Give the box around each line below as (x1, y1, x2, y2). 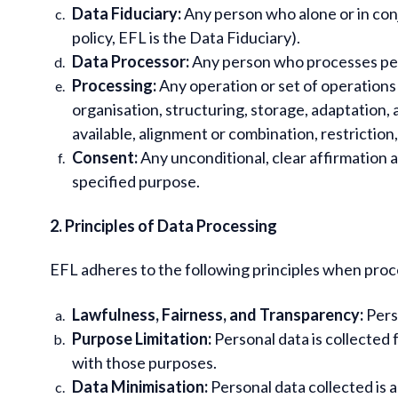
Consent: (72, 147, 138, 167)
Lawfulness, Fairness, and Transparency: (72, 304, 363, 324)
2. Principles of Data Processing (50, 215, 277, 235)
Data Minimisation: (72, 376, 208, 396)
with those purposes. (72, 352, 217, 372)
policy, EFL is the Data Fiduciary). (72, 27, 300, 47)
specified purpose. (72, 171, 200, 191)
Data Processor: (72, 51, 189, 71)
